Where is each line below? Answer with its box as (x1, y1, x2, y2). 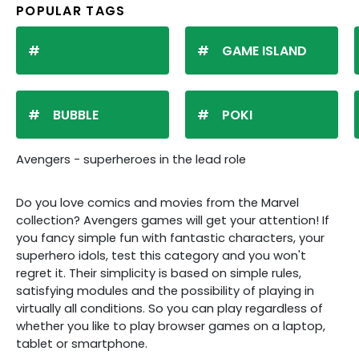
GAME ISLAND (222, 41, 307, 60)
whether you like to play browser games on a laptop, (16, 317, 325, 334)
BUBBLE (53, 105, 99, 124)
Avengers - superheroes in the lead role (16, 151, 246, 167)
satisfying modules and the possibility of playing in (16, 282, 314, 299)
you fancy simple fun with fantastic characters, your (16, 229, 325, 246)
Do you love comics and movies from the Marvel (16, 194, 299, 211)
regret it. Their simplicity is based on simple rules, (16, 264, 301, 281)
